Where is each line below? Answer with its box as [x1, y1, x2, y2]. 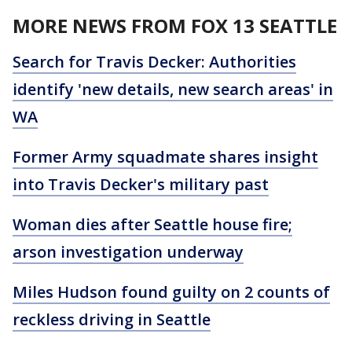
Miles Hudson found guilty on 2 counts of [13, 281, 330, 303]
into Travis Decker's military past [13, 174, 269, 196]
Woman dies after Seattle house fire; [13, 214, 292, 236]
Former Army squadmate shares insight [13, 146, 318, 168]
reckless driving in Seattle [13, 309, 211, 331]
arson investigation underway [13, 241, 244, 263]
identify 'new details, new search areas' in [13, 79, 333, 101]
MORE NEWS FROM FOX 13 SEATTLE [13, 13, 337, 39]
